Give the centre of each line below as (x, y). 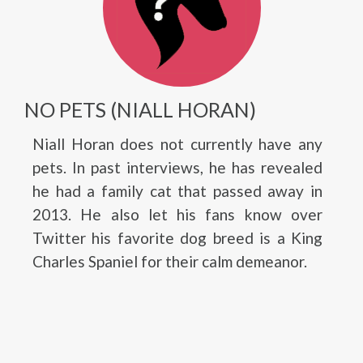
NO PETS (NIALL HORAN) (140, 109)
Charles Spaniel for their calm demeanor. (170, 261)
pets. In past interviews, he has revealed (177, 167)
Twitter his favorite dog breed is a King (177, 238)
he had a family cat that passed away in (177, 191)
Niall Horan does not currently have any (177, 144)
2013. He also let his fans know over (177, 214)
